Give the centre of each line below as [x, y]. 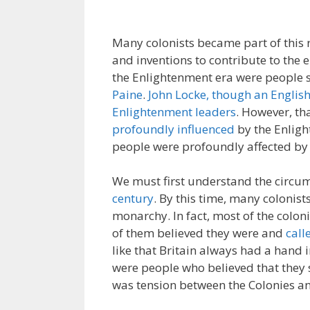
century [133, 198]
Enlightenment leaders [174, 111]
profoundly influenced [173, 129]
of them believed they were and [199, 233]
